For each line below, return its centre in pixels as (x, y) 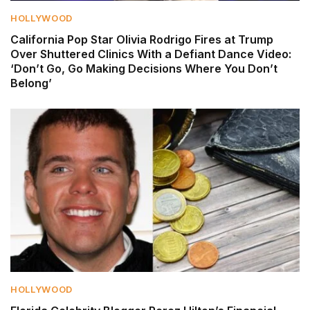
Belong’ (31, 83)
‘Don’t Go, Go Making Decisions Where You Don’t (144, 69)
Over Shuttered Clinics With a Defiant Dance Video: (151, 54)
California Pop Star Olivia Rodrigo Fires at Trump (142, 40)
